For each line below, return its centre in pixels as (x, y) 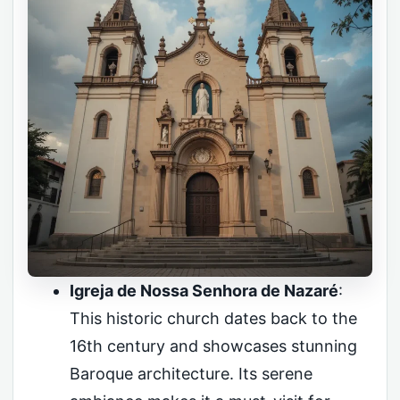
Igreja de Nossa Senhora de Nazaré (204, 290)
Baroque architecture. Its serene (191, 373)
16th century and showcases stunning (213, 346)
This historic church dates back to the (213, 318)
